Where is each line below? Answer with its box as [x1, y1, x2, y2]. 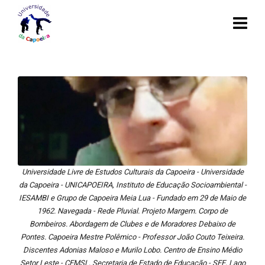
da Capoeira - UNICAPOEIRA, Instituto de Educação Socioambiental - [18, 180, 247, 189]
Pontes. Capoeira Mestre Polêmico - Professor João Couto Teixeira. [21, 232, 244, 241]
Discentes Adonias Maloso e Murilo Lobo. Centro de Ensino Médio [23, 245, 242, 254]
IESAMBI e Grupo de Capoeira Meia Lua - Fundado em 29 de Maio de [19, 193, 246, 202]
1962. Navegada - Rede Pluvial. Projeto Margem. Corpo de [37, 206, 228, 215]
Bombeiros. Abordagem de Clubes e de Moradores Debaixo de [30, 219, 235, 228]
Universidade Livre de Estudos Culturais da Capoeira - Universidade [21, 167, 244, 176]
